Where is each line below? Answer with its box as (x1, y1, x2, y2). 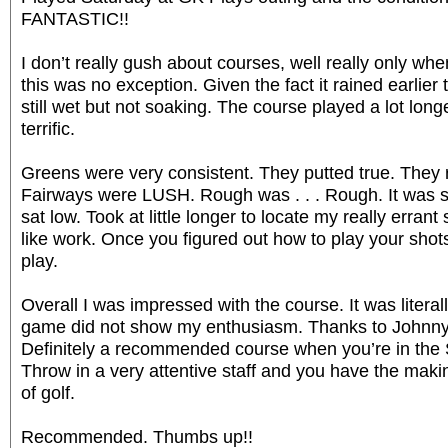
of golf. (21, 381, 75, 403)
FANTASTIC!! (21, 7, 129, 29)
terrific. (21, 117, 75, 139)
